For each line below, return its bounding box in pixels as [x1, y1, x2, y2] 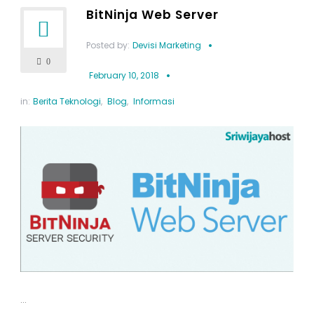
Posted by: [86, 39, 130, 52]
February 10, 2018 [88, 69, 159, 82]
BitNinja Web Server [86, 6, 219, 24]
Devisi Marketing [132, 39, 201, 52]
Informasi [132, 95, 175, 108]
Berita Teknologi [32, 95, 101, 108]
